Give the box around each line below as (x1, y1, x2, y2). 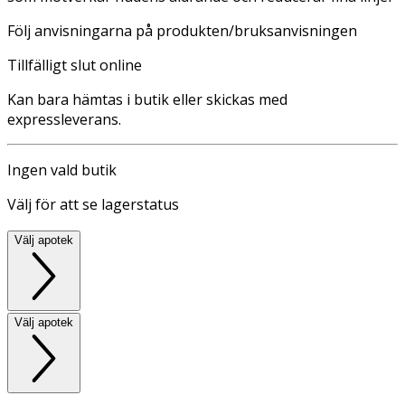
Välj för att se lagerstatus (7, 193, 179, 214)
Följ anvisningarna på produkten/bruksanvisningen (7, 20, 357, 41)
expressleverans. (7, 108, 121, 129)
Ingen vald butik (7, 159, 117, 180)
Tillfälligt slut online (7, 54, 142, 75)
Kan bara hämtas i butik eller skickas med (7, 89, 287, 109)
